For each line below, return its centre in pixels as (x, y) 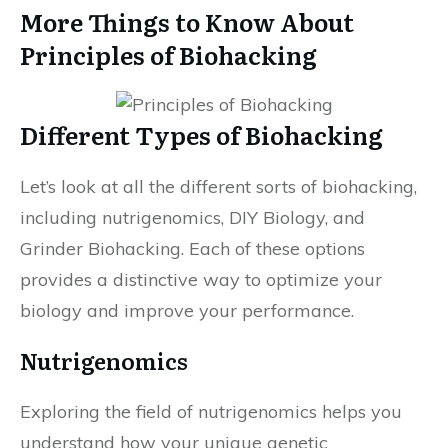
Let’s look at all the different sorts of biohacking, (218, 186)
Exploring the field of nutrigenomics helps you (211, 411)
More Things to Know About (187, 21)
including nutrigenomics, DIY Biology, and (192, 217)
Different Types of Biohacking (201, 134)
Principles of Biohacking (168, 54)
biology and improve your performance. (187, 310)
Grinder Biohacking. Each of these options (192, 248)
